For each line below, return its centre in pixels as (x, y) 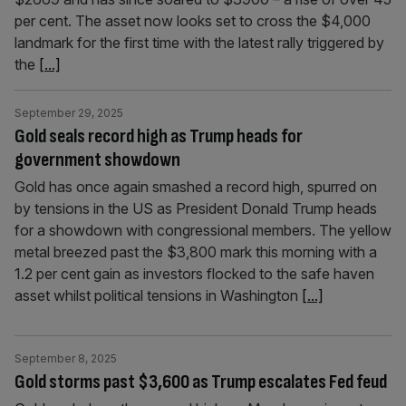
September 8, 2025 (66, 358)
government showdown (97, 160)
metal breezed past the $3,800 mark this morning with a (196, 252)
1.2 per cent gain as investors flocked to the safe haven (194, 274)
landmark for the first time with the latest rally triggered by (199, 43)
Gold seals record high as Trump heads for (159, 136)
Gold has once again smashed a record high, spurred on (196, 187)
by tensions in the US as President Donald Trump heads (196, 208)
